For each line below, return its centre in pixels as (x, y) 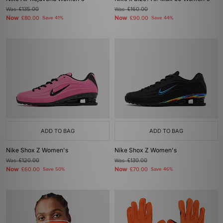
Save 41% (53, 18)
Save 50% (54, 169)
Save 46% (162, 169)
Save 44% (162, 18)
